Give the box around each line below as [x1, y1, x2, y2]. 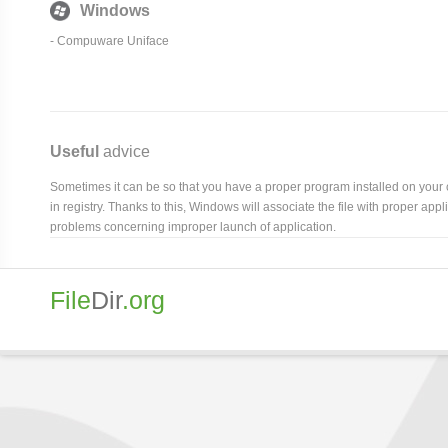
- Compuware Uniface [50, 33, 169, 48]
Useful [50, 142, 99, 160]
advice [99, 142, 150, 160]
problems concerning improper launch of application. [50, 219, 336, 234]
